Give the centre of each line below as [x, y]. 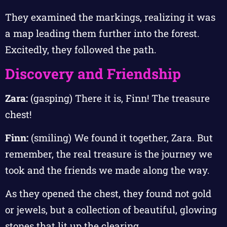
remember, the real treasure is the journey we [109, 154]
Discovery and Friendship [93, 73]
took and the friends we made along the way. [107, 170]
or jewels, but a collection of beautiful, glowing [111, 210]
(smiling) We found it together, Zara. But [121, 137]
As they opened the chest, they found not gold [108, 194]
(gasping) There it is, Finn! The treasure [119, 98]
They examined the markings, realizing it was [110, 17]
